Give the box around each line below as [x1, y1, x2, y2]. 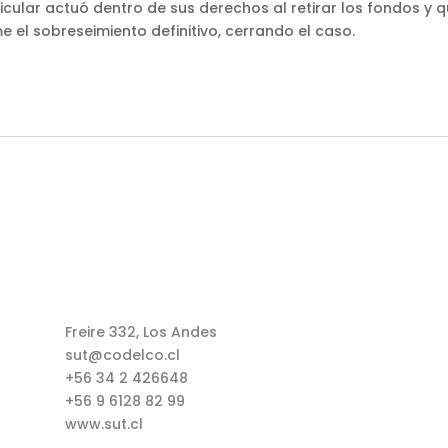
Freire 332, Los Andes [64, 321, 217, 342]
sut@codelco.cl [64, 344, 180, 365]
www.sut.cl [64, 413, 143, 434]
